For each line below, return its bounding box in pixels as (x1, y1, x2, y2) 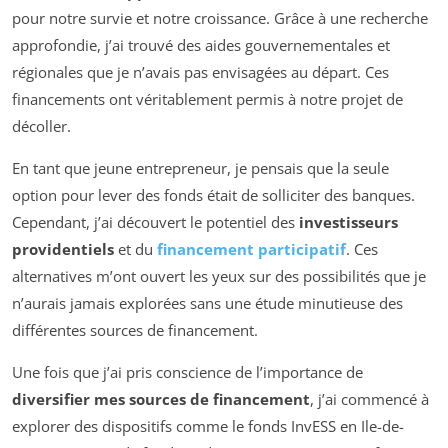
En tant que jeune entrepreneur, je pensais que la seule (12, 158, 389, 179)
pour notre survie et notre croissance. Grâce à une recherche (12, 8, 428, 29)
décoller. (12, 116, 71, 137)
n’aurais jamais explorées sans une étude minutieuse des (12, 293, 403, 314)
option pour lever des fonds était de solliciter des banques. (12, 185, 415, 206)
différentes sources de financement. (12, 320, 258, 341)
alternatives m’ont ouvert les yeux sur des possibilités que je (12, 266, 426, 287)
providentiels (12, 239, 114, 260)
